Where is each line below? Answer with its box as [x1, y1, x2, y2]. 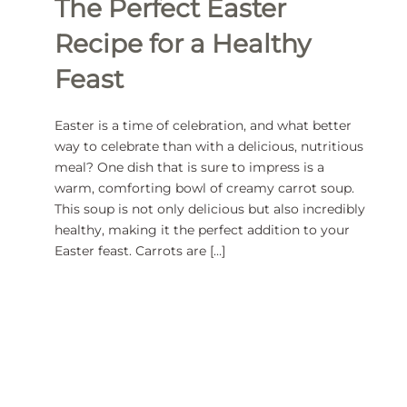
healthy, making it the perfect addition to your [55, 222, 350, 239]
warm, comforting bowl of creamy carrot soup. [55, 180, 354, 197]
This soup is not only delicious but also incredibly [55, 201, 365, 218]
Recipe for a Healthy [55, 28, 311, 60]
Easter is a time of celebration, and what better [55, 117, 352, 134]
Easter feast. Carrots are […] [55, 243, 225, 260]
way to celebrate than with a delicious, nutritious [55, 138, 363, 155]
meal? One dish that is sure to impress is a [55, 159, 324, 176]
